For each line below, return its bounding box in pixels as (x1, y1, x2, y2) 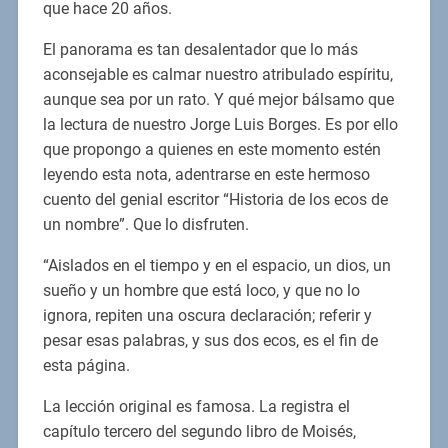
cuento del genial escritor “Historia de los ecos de (42, 190, 388, 210)
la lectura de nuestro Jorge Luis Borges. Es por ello (42, 115, 398, 135)
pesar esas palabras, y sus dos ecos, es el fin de (42, 331, 378, 351)
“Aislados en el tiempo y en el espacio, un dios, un (42, 256, 391, 276)
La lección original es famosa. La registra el (42, 397, 350, 417)
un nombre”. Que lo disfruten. (42, 215, 249, 235)
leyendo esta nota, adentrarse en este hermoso (42, 165, 370, 185)
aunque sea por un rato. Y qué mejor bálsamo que (42, 90, 394, 110)
